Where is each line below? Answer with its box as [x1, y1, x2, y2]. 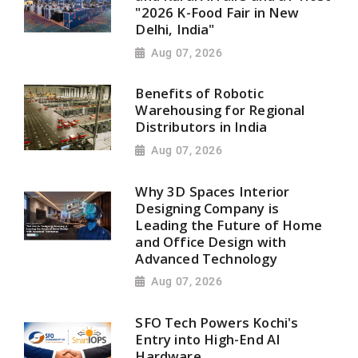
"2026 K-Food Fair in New [135, 3, 300, 22]
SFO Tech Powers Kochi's [135, 313, 299, 332]
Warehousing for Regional [135, 101, 305, 120]
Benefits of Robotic [135, 84, 264, 103]
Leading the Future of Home [135, 215, 323, 234]
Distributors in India [135, 117, 268, 137]
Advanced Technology [135, 249, 277, 268]
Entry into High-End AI [135, 330, 281, 349]
